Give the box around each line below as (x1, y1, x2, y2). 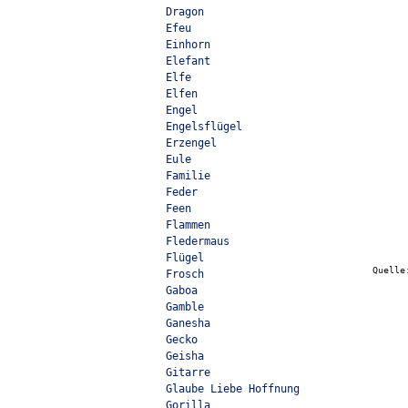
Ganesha (166, 317, 210, 330)
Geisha (166, 350, 204, 362)
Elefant (166, 55, 210, 67)
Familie (166, 169, 210, 182)
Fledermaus (166, 235, 229, 248)
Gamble (166, 301, 204, 313)
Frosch (166, 268, 204, 280)
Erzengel (166, 137, 217, 149)
